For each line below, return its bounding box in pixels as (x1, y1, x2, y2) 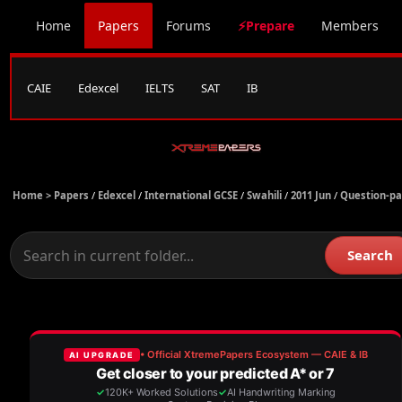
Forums (166, 17, 211, 34)
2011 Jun (291, 188, 331, 202)
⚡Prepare (238, 17, 294, 34)
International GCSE (144, 188, 238, 202)
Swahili (247, 188, 282, 202)
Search (347, 246, 393, 264)
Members (321, 17, 379, 34)
